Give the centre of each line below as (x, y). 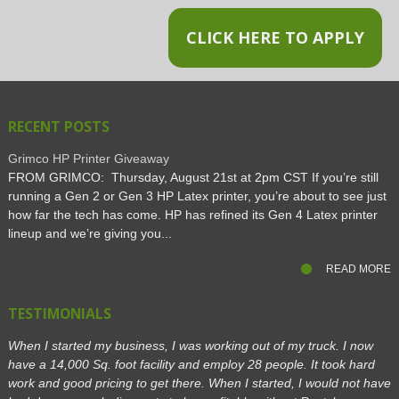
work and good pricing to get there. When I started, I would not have (199, 383)
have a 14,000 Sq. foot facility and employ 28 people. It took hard (191, 365)
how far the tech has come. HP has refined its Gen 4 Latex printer (192, 215)
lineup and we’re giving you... (90, 234)
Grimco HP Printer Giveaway (88, 159)
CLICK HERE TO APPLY (276, 38)
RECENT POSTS (58, 127)
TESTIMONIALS (59, 314)
